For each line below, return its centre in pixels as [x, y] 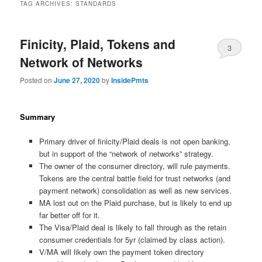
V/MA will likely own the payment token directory [123, 251]
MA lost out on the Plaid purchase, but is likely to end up [135, 202]
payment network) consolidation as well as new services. [136, 190]
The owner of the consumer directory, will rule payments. [135, 166]
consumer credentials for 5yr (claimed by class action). [132, 239]
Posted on [37, 80]
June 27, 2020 [77, 80]
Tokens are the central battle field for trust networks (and [135, 178]
